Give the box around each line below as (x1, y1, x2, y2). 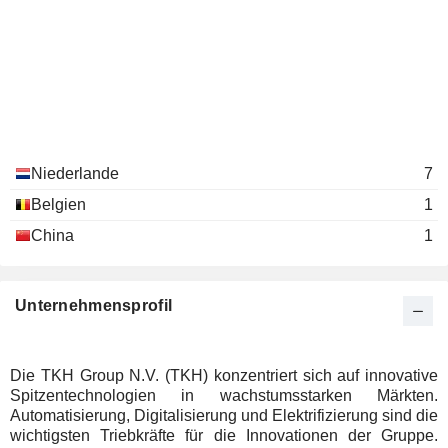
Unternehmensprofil (15, 297, 173, 314)
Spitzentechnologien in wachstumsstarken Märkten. (10, 387, 438, 404)
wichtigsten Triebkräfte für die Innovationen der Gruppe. (10, 427, 438, 444)
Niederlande (31, 165, 119, 182)
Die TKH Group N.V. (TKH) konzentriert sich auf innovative (10, 367, 438, 384)
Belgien (31, 196, 86, 213)
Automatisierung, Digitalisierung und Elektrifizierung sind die (10, 407, 438, 424)
